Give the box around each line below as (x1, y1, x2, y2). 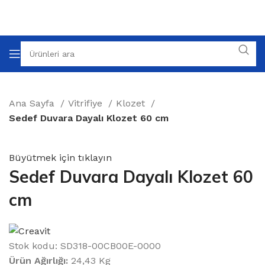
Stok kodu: (9, 240, 60, 251)
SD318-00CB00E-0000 (60, 240, 161, 251)
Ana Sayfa (9, 98, 57, 109)
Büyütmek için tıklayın (9, 151, 112, 163)
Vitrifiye (68, 98, 105, 109)
